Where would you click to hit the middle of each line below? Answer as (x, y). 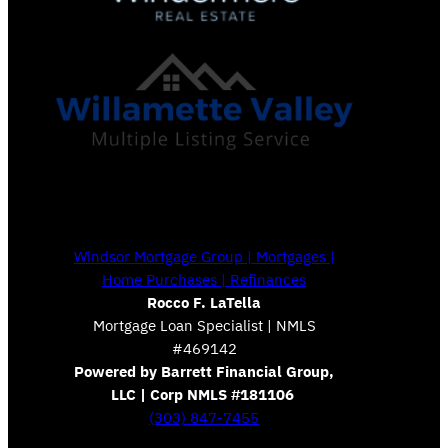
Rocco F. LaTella (204, 302)
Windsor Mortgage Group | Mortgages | (204, 256)
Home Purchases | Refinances (204, 279)
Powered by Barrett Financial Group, (204, 371)
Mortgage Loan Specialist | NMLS (204, 325)
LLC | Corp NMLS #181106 (202, 394)
